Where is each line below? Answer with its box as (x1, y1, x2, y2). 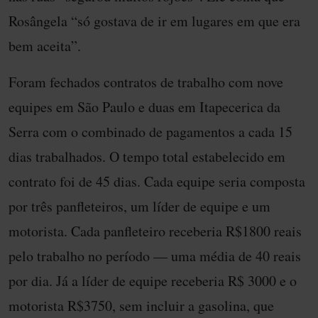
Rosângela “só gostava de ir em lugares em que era (9, 11, 300, 31)
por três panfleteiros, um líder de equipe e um (9, 197, 270, 216)
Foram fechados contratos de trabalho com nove (9, 72, 283, 92)
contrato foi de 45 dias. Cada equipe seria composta (9, 172, 305, 192)
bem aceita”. (9, 36, 81, 56)
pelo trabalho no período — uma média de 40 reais (9, 246, 301, 266)
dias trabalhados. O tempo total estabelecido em (9, 147, 285, 167)
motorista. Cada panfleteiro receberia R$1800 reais (9, 221, 302, 241)
